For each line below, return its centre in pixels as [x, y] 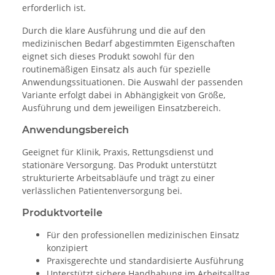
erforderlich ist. [54, 8]
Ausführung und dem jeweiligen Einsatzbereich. [122, 108]
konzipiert [67, 248]
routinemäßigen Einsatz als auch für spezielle [116, 69]
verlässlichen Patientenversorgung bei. [102, 191]
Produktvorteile [62, 213]
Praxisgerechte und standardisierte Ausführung [145, 261]
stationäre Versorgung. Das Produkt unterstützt [119, 165]
